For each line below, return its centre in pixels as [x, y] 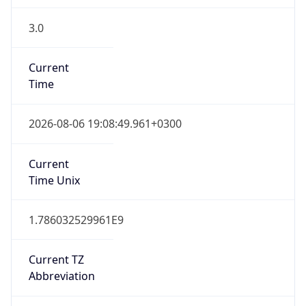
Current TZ [56, 260]
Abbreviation [61, 276]
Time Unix [54, 180]
